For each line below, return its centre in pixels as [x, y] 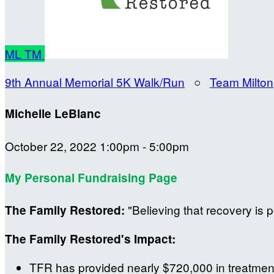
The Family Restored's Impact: [92, 239]
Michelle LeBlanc [53, 114]
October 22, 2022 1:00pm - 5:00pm [97, 146]
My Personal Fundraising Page [91, 177]
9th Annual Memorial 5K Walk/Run [95, 82]
